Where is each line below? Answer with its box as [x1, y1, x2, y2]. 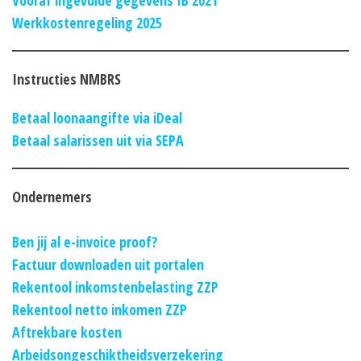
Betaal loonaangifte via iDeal [12, 107, 182, 127]
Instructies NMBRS [12, 68, 121, 89]
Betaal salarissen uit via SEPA [12, 130, 184, 150]
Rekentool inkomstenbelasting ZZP [12, 276, 218, 297]
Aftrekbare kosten [12, 322, 122, 342]
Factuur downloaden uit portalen [12, 254, 204, 274]
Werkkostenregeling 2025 [12, 12, 162, 32]
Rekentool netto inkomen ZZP [12, 299, 187, 319]
